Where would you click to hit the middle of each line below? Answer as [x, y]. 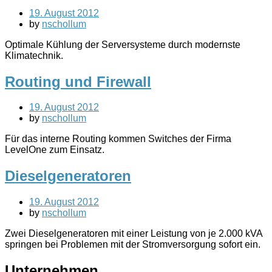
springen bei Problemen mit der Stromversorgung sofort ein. [133, 245]
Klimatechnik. [34, 55]
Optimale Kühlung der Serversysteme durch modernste [123, 44]
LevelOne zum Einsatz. [55, 150]
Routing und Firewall [78, 81]
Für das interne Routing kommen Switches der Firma [118, 139]
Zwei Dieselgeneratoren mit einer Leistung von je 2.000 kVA [134, 234]
